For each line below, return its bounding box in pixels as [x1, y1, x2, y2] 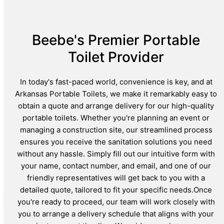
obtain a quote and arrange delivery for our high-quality [18, 101, 214, 111]
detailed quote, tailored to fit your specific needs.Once [20, 185, 212, 195]
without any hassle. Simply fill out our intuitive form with [17, 149, 215, 159]
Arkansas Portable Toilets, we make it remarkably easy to [15, 89, 217, 99]
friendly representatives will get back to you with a [27, 173, 205, 183]
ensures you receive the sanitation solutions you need [20, 137, 212, 147]
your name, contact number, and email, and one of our [21, 161, 211, 171]
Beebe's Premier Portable [32, 31, 200, 49]
